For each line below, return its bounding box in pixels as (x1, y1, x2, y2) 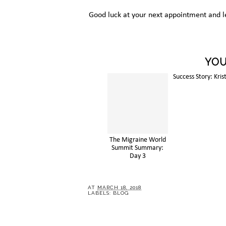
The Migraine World (108, 136, 165, 144)
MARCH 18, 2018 (97, 184, 141, 190)
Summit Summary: (110, 144, 163, 152)
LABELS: (88, 190, 113, 196)
